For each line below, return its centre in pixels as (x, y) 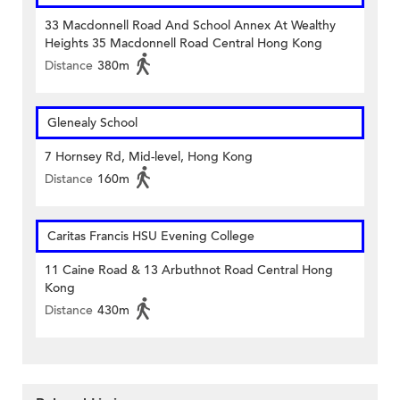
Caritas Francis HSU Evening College (151, 237)
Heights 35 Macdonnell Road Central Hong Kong (183, 44)
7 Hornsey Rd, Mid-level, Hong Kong (149, 157)
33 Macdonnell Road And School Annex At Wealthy (190, 26)
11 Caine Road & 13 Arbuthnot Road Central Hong (189, 271)
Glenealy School (92, 123)
